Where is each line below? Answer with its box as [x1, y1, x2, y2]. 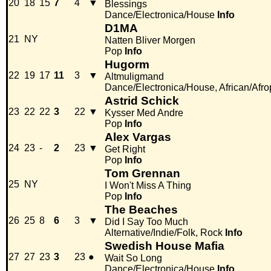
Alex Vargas [105, 131, 171, 144]
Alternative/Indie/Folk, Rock [105, 227, 223, 238]
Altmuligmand [105, 71, 164, 82]
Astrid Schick [105, 94, 179, 108]
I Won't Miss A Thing [105, 180, 191, 191]
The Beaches [105, 203, 178, 217]
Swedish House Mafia [105, 240, 224, 253]
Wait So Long [105, 253, 162, 264]
